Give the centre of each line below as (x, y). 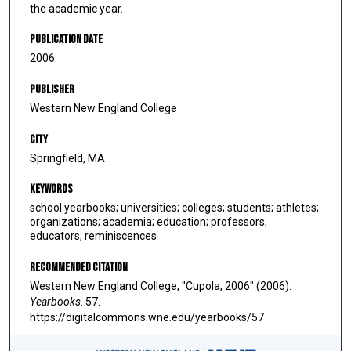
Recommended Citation (79, 267)
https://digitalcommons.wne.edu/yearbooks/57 (147, 317)
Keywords (51, 190)
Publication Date (66, 40)
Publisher (52, 90)
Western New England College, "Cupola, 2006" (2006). (161, 286)
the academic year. (76, 8)
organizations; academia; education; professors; (148, 222)
